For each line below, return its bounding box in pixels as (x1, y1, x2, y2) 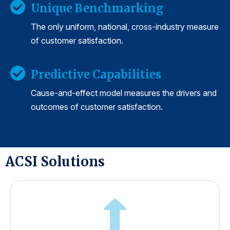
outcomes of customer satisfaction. (31, 101, 163, 112)
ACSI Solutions (5, 152, 105, 170)
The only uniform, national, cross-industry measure (31, 21, 219, 32)
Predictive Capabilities (31, 67, 161, 82)
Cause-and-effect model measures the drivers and (31, 87, 217, 98)
